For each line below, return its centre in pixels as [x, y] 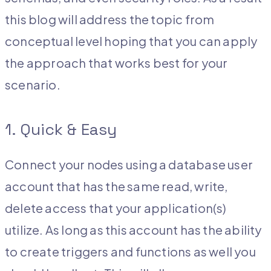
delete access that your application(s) [116, 208]
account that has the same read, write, [116, 186]
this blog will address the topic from [110, 19]
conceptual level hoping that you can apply [131, 41]
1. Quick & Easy [61, 129]
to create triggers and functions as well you [130, 252]
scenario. [33, 84]
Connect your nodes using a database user [129, 165]
